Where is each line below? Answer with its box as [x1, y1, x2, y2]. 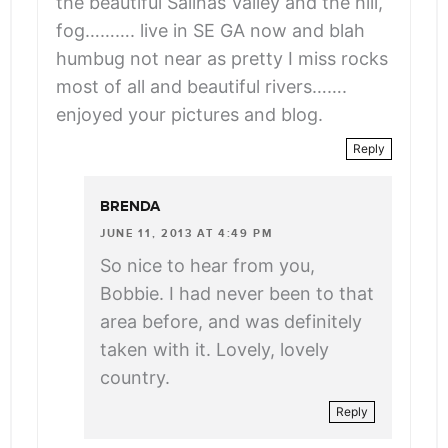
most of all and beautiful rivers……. [56, 75, 348, 97]
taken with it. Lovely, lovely [100, 338, 329, 360]
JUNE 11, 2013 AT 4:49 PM [100, 226, 273, 240]
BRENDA [100, 197, 160, 216]
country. [100, 366, 170, 388]
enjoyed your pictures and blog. [56, 103, 324, 125]
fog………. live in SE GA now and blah [56, 19, 366, 41]
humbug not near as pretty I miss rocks [56, 47, 389, 69]
